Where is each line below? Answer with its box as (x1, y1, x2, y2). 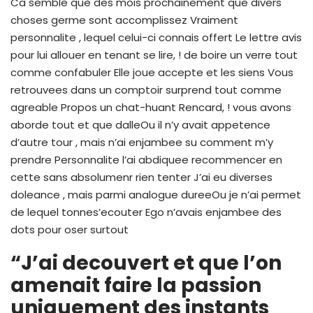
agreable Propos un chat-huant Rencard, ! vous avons (10, 99, 291, 115)
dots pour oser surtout (10, 221, 129, 237)
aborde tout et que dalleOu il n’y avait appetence (10, 117, 270, 132)
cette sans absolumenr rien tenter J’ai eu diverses (10, 169, 272, 184)
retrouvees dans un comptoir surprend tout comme (10, 82, 282, 97)
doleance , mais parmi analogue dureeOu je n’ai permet (10, 187, 301, 202)
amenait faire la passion (10, 271, 261, 299)
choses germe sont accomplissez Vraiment (10, 12, 238, 27)
